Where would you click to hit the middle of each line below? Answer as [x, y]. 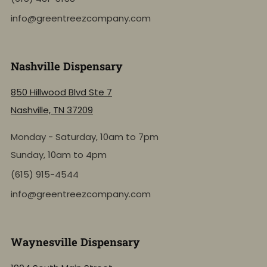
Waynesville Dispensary [75, 242]
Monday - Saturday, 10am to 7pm [85, 137]
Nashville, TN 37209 [52, 110]
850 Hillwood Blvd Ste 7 [61, 92]
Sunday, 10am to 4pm [59, 155]
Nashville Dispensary [67, 66]
